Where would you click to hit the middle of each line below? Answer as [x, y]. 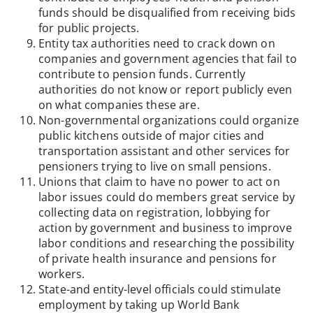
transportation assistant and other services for [165, 151]
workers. [62, 274]
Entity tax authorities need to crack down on [157, 43]
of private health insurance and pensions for [158, 258]
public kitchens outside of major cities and [152, 135]
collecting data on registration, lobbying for [154, 212]
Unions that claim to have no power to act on [159, 181]
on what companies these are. [119, 104]
